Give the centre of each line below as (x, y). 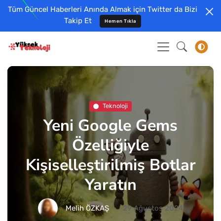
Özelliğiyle (110, 145)
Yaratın (110, 184)
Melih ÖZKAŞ (87, 208)
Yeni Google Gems (110, 125)
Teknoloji (115, 106)
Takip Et (78, 20)
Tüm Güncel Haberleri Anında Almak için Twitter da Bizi (103, 9)
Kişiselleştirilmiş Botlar (110, 165)
